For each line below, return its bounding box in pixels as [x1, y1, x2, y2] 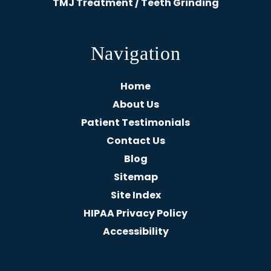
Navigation [90, 42, 181, 64]
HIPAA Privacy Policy [83, 206, 188, 220]
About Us [112, 97, 159, 111]
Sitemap [113, 169, 158, 184]
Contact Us [106, 133, 165, 148]
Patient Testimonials [81, 115, 190, 129]
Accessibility [102, 224, 169, 238]
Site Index [110, 188, 161, 202]
